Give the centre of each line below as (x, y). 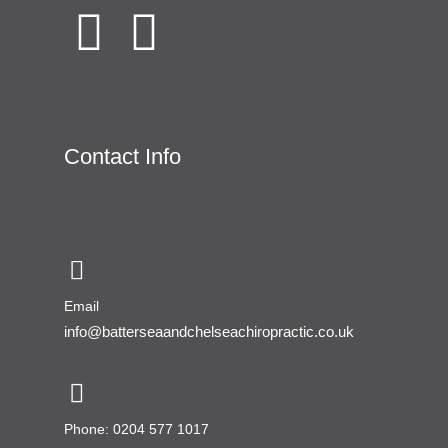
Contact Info (122, 156)
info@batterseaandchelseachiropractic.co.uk (208, 331)
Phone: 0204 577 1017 (136, 429)
